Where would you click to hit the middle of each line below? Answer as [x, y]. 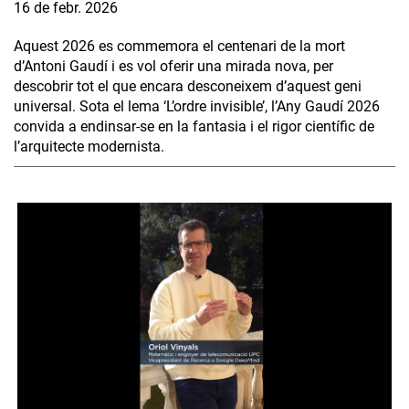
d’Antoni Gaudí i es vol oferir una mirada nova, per [173, 67]
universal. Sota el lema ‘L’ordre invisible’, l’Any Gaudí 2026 [197, 107]
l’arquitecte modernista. [89, 147]
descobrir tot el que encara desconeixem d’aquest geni [188, 87]
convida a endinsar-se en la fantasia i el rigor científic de [194, 127]
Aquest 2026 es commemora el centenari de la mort [179, 47]
